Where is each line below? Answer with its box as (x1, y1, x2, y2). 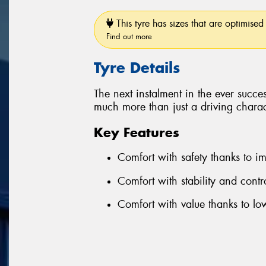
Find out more (106, 31, 152, 42)
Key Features (94, 123, 179, 141)
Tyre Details (94, 58, 180, 77)
